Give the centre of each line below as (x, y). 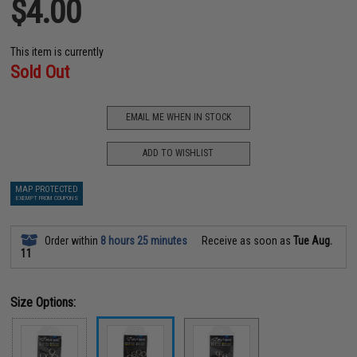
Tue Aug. (313, 240)
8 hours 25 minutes (144, 240)
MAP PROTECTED (47, 189)
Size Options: (43, 302)
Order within (72, 240)
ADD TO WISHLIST (178, 153)
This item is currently (57, 51)
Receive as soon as (247, 240)
